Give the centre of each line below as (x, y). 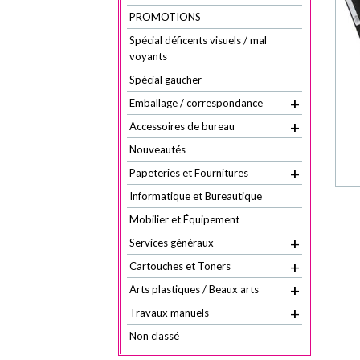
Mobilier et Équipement (184, 219)
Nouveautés (157, 149)
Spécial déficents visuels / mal (198, 40)
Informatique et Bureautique (196, 196)
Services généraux (172, 243)
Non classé (154, 336)
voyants (148, 56)
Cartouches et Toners (180, 266)
